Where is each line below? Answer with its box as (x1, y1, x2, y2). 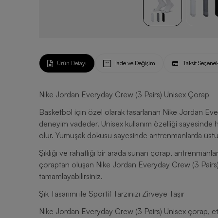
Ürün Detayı (57, 59, 87, 67)
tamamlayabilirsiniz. (39, 171, 103, 181)
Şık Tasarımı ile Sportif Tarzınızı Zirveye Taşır (39, 189, 184, 199)
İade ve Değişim (115, 59, 155, 67)
